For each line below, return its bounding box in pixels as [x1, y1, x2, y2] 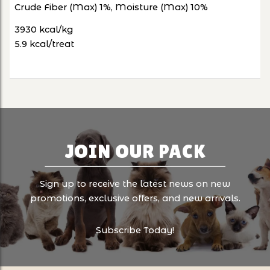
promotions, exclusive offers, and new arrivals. [30, 192, 240, 204]
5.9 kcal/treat [14, 38, 74, 49]
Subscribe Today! [96, 224, 174, 236]
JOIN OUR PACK [64, 139, 206, 162]
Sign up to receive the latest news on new [40, 178, 230, 189]
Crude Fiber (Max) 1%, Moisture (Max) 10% [14, 1, 208, 13]
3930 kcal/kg [14, 24, 73, 35]
